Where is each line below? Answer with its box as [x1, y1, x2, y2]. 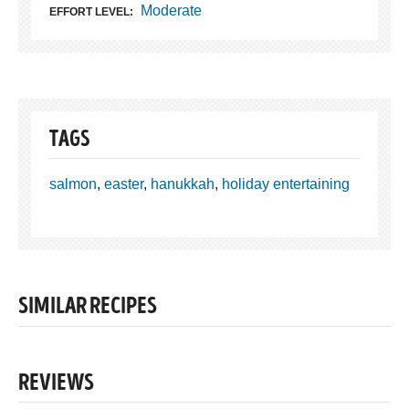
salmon [49, 176, 97, 193]
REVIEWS [18, 372, 94, 396]
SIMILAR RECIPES [18, 296, 157, 320]
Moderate [140, 3, 202, 19]
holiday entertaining [222, 176, 350, 193]
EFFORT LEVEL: [49, 5, 133, 19]
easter [104, 176, 143, 193]
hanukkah [151, 176, 215, 193]
